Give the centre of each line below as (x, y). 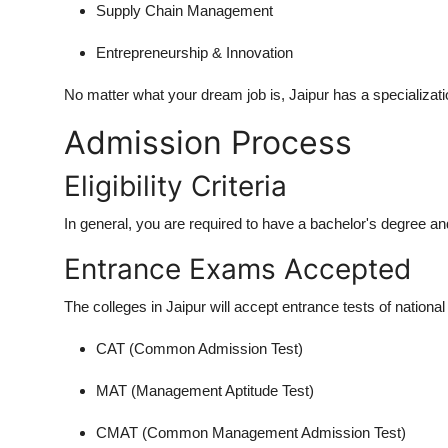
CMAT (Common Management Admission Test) (251, 432)
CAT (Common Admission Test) (199, 348)
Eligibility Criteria (175, 185)
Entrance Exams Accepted (237, 268)
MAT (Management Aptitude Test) (205, 390)
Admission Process (208, 142)
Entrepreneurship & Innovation (194, 52)
